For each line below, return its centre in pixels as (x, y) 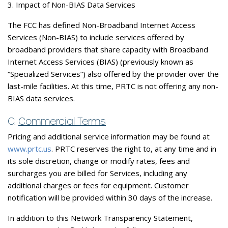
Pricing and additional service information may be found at (109, 136)
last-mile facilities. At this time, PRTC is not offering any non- (113, 86)
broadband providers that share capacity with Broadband (108, 49)
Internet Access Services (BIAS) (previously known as (101, 61)
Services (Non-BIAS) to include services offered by (96, 37)
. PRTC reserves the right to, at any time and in (134, 148)
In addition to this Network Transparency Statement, (100, 218)
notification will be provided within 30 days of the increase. (110, 197)
